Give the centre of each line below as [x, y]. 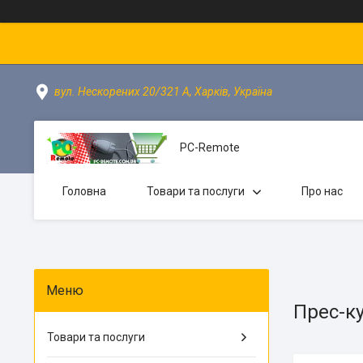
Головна [84, 191]
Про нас [322, 191]
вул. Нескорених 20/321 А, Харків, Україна [163, 92]
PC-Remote [210, 148]
